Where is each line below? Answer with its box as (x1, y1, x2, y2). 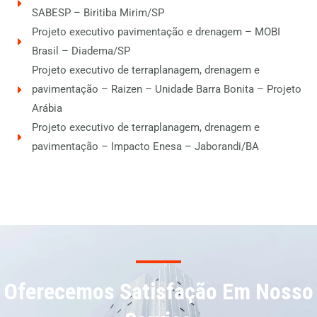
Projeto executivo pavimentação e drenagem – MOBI (32, 25, 280, 39)
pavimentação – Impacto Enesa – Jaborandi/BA (32, 140, 259, 154)
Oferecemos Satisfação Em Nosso (4, 278, 313, 306)
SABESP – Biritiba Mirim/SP (32, 6, 164, 20)
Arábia (32, 102, 62, 115)
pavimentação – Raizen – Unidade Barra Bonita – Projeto (32, 83, 301, 96)
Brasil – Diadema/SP (32, 45, 130, 58)
